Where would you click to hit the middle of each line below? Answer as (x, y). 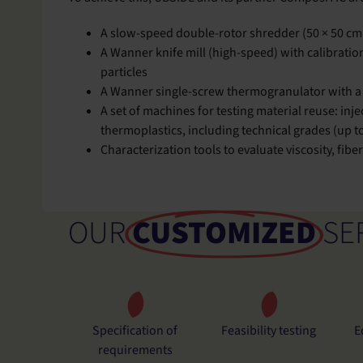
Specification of (135, 331)
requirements (135, 350)
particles (124, 73)
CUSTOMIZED (224, 234)
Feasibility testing (269, 331)
